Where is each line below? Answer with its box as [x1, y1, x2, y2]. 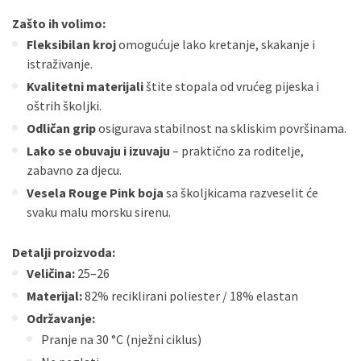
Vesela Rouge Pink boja [27, 185, 164, 201]
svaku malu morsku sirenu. [27, 204, 171, 220]
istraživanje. [27, 56, 93, 72]
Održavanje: [27, 310, 95, 326]
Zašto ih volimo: [12, 15, 106, 31]
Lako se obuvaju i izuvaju [27, 143, 170, 159]
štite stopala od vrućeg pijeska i [143, 78, 319, 94]
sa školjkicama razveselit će [164, 185, 318, 201]
